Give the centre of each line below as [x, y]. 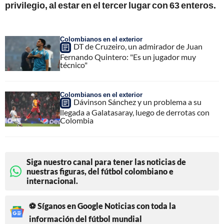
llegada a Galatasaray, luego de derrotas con [135, 112]
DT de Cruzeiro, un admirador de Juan [138, 46]
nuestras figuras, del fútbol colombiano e [100, 171]
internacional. [52, 180]
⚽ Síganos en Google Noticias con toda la [102, 205]
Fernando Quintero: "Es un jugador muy [128, 56]
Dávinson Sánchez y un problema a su [137, 101]
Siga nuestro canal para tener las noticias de [106, 161]
